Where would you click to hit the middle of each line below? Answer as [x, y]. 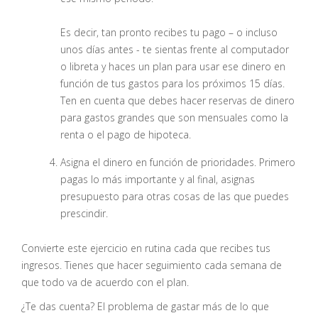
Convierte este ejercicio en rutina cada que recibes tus [146, 248]
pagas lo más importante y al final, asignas [158, 179]
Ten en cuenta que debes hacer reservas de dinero [177, 100]
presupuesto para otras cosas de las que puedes [175, 196]
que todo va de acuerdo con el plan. [105, 282]
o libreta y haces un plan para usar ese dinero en [173, 66]
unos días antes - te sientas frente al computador [175, 49]
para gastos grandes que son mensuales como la [174, 117]
